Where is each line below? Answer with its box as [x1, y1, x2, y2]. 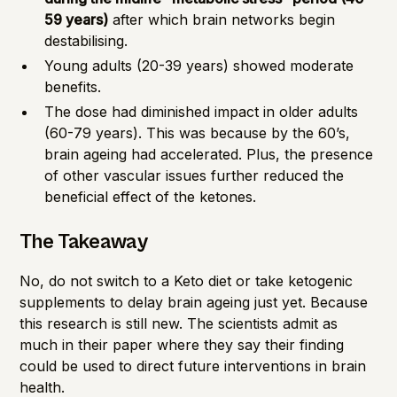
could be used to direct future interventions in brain [19, 356, 367, 375]
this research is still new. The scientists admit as [19, 314, 339, 332]
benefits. [44, 77, 102, 96]
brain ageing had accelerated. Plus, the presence [44, 144, 374, 163]
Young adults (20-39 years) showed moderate [44, 56, 354, 74]
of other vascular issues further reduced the [44, 166, 345, 184]
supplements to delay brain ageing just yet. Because [19, 292, 369, 311]
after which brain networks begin [108, 10, 336, 28]
